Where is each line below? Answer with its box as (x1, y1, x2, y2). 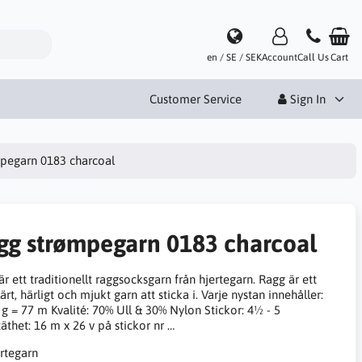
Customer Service (149, 91, 242, 106)
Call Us (297, 51, 329, 63)
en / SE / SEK (207, 51, 262, 63)
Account (262, 51, 297, 63)
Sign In (287, 91, 326, 106)
